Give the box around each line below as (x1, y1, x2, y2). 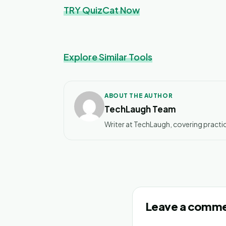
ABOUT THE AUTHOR (104, 92, 173, 100)
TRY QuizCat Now (64, 4, 140, 16)
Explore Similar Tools (64, 51, 152, 63)
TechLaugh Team (104, 103, 176, 115)
